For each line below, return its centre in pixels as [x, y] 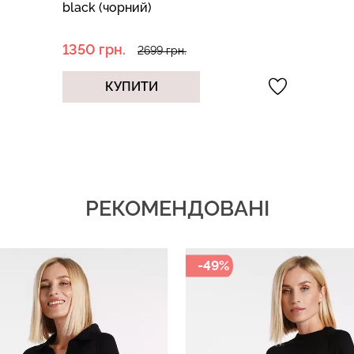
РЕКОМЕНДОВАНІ [177, 208]
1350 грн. [94, 49]
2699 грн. [162, 50]
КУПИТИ [131, 86]
